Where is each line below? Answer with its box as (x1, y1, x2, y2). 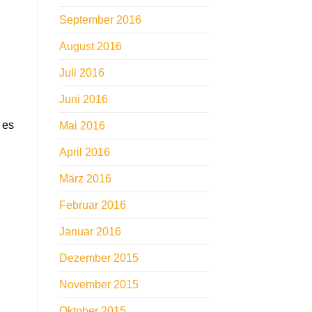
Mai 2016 (58, 120, 105, 132)
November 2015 (58, 279, 139, 291)
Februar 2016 (58, 199, 126, 212)
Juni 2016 (58, 93, 108, 106)
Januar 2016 (58, 226, 121, 238)
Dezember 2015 (58, 252, 139, 265)
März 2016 (58, 173, 111, 185)
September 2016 (58, 14, 141, 26)
